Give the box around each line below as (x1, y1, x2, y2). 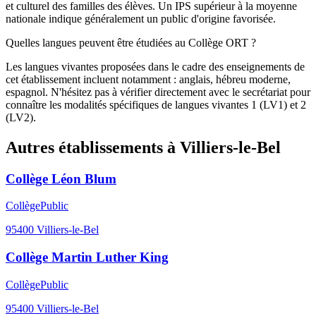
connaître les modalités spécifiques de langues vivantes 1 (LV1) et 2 (6, 98, 306, 111)
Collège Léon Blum (6, 171, 116, 186)
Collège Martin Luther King (6, 250, 169, 265)
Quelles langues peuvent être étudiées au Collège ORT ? (6, 36, 256, 49)
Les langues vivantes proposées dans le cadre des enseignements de (6, 60, 305, 73)
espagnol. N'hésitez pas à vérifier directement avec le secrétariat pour (6, 85, 310, 98)
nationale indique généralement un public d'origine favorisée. (6, 12, 276, 25)
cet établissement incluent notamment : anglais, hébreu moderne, (6, 73, 291, 85)
